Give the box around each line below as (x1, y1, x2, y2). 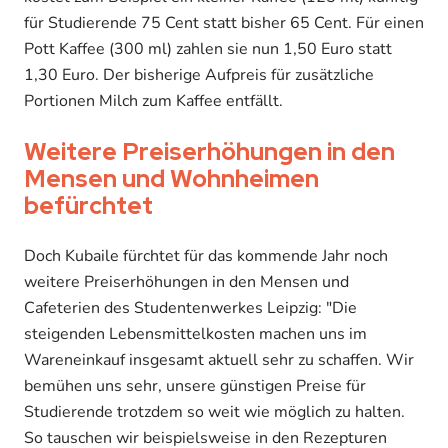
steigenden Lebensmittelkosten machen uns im (24, 322, 367, 345)
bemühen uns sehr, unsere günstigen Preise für (24, 374, 366, 397)
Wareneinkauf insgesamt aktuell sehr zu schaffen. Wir (24, 348, 414, 371)
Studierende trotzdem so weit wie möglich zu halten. (24, 400, 405, 423)
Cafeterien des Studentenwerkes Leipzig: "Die (24, 296, 357, 319)
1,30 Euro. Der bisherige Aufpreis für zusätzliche (24, 63, 374, 86)
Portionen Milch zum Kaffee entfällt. (24, 89, 283, 112)
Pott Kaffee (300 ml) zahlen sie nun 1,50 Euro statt (24, 37, 392, 60)
